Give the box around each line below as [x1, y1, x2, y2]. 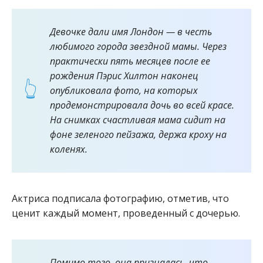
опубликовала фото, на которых [50, 83, 198, 97]
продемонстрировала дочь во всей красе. [50, 98, 234, 112]
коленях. [50, 142, 87, 156]
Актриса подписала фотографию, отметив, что [12, 191, 229, 205]
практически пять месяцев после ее [50, 54, 210, 68]
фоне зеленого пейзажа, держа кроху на [50, 127, 227, 141]
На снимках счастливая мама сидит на [50, 113, 225, 126]
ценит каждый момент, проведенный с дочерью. [12, 206, 240, 220]
